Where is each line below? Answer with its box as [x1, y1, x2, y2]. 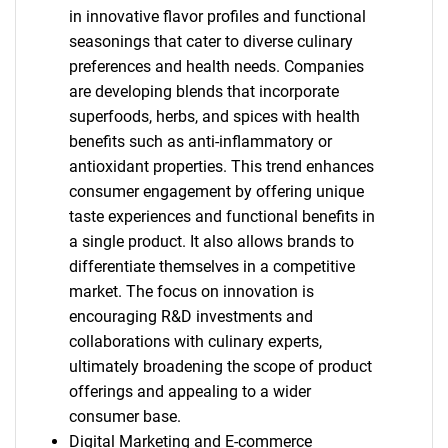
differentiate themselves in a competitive [68, 257, 355, 276]
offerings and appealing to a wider [68, 382, 311, 401]
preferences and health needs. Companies [68, 57, 364, 76]
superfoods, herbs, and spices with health [68, 107, 360, 126]
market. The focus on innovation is [68, 282, 314, 301]
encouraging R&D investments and [68, 307, 313, 326]
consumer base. [68, 407, 181, 426]
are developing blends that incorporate [68, 82, 339, 101]
